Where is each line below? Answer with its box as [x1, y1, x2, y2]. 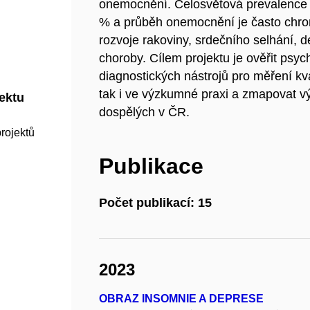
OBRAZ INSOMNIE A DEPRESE [99, 293, 264, 305]
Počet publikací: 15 [99, 196, 212, 210]
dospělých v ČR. [99, 105, 190, 119]
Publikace [99, 154, 204, 179]
